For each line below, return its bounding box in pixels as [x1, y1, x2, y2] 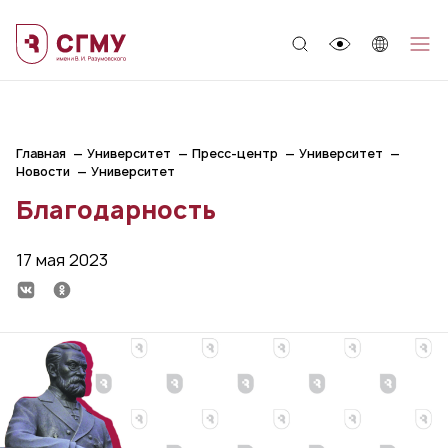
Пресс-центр [192, 145, 278, 162]
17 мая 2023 [16, 249, 108, 271]
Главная [16, 145, 66, 162]
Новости [16, 163, 70, 180]
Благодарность [16, 193, 216, 227]
